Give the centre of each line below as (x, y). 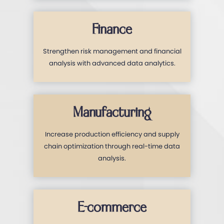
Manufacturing (112, 112)
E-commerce (112, 207)
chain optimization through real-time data (112, 146)
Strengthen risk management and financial (112, 51)
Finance (112, 29)
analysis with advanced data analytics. (112, 63)
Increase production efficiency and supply (112, 134)
